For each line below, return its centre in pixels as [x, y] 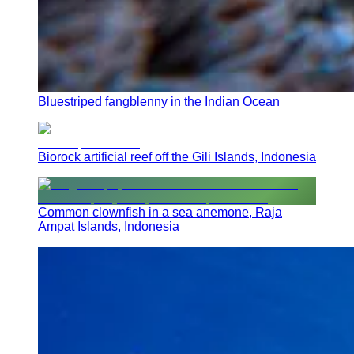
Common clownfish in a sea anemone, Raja [160, 212]
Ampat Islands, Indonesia [109, 226]
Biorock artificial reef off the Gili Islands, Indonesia [177, 156]
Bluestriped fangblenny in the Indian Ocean [159, 101]
